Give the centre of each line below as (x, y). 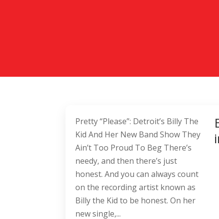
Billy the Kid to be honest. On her (136, 201)
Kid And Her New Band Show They (138, 135)
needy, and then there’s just (126, 161)
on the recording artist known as (136, 187)
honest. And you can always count (137, 174)
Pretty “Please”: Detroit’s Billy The (137, 121)
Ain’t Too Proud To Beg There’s (134, 148)
